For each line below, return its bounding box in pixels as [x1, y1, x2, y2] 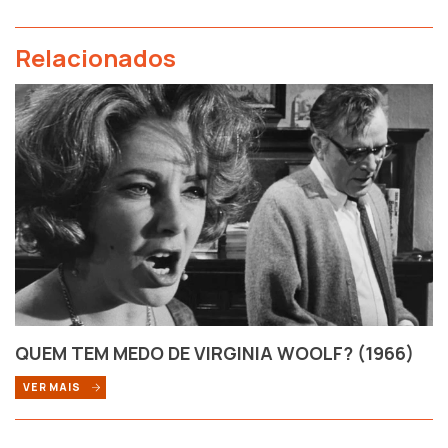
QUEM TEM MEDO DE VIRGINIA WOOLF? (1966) [15, 341, 414, 366]
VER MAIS [23, 380, 84, 395]
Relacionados [15, 40, 176, 74]
